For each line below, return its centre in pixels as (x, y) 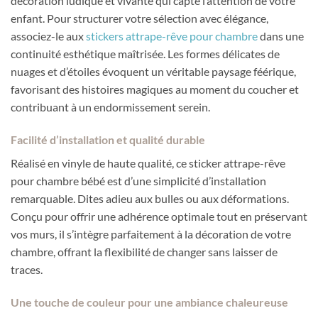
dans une (281, 36)
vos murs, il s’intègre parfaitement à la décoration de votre (151, 234)
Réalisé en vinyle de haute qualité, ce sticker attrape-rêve (148, 163)
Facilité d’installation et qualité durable (108, 140)
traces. (27, 270)
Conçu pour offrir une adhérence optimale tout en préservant (159, 216)
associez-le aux (48, 36)
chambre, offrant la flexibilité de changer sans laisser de (144, 252)
